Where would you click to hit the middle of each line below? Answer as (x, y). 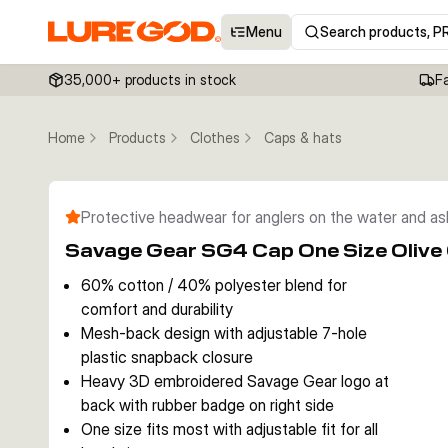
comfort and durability (157, 309)
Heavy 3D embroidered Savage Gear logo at (235, 381)
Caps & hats (303, 137)
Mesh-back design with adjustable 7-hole (224, 333)
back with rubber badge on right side (207, 405)
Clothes (215, 137)
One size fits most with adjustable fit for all (229, 429)
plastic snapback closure (167, 357)
